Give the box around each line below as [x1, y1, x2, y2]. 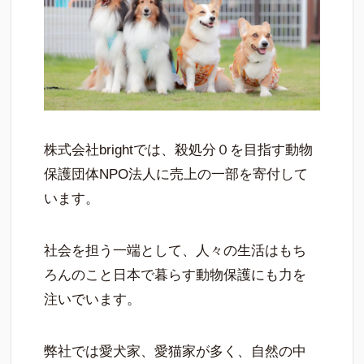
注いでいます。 [44, 292, 141, 308]
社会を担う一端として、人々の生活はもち [44, 243, 307, 259]
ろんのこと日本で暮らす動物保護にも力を [44, 267, 307, 284]
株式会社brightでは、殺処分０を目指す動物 [44, 142, 314, 158]
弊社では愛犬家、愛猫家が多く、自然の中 [44, 344, 307, 360]
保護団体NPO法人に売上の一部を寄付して [44, 167, 309, 183]
